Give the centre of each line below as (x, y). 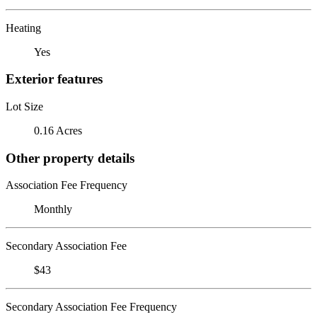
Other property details (70, 158)
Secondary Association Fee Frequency (91, 307)
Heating (23, 28)
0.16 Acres (58, 130)
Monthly (53, 209)
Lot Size (24, 106)
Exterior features (54, 79)
